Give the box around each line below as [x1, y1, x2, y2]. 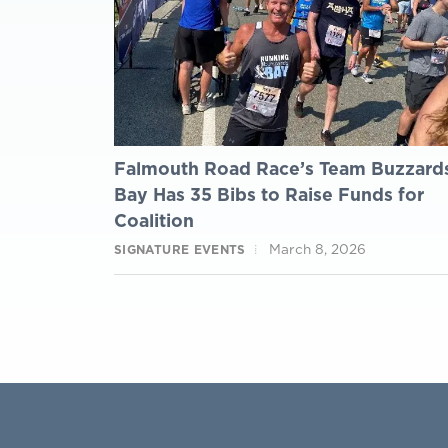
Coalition [114, 207, 194, 233]
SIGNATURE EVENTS [114, 240, 246, 258]
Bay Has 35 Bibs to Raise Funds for [114, 181, 424, 207]
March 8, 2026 [269, 238, 367, 259]
